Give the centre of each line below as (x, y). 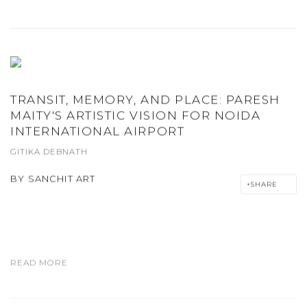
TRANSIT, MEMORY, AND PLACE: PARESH (146, 100)
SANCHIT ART (62, 179)
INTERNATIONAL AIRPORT (98, 131)
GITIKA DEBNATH (49, 152)
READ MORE (39, 262)
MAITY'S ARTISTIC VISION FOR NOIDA (136, 115)
